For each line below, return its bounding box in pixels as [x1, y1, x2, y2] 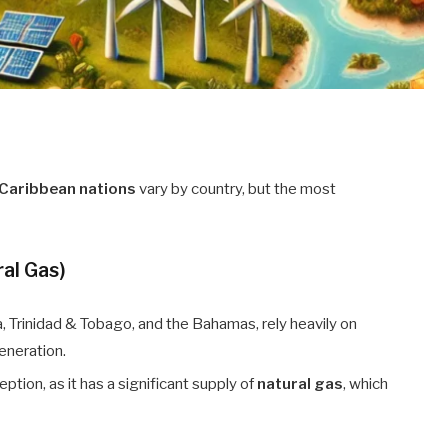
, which [343, 375, 389, 394]
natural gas [257, 375, 344, 394]
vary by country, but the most [136, 179, 337, 198]
